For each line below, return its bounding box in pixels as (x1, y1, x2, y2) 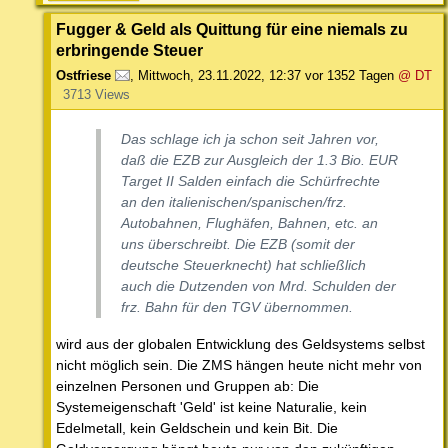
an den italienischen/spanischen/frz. (121, 193, 347, 210)
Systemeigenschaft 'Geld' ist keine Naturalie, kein (56, 398, 367, 415)
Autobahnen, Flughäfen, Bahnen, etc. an (121, 214, 378, 231)
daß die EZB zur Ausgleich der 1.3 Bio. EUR (121, 151, 398, 168)
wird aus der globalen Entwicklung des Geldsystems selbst (56, 335, 425, 352)
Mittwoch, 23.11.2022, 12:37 (138, 67, 301, 83)
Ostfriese (56, 67, 111, 83)
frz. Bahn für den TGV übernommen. (121, 298, 353, 315)
